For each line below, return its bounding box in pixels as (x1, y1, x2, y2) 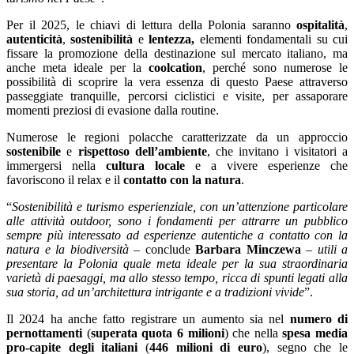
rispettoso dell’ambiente (77, 144, 207, 158)
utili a (317, 242, 348, 256)
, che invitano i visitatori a (206, 144, 348, 158)
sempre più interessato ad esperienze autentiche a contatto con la (6, 228, 348, 242)
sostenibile (6, 144, 61, 158)
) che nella (224, 326, 283, 340)
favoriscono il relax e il (6, 172, 123, 186)
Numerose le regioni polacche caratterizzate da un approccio (6, 130, 348, 144)
